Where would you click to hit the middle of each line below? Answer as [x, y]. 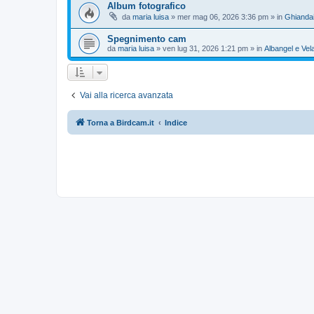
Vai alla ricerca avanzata [127, 95]
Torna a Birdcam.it [121, 122]
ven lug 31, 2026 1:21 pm [205, 48]
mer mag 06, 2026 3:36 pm [223, 17]
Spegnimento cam [147, 39]
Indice [176, 122]
